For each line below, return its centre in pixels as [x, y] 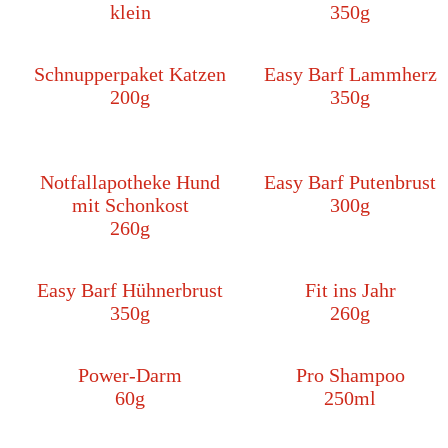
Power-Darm [130, 375]
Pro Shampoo [350, 375]
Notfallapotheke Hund [130, 182]
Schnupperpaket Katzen [130, 74]
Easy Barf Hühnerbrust [130, 290]
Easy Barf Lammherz [350, 74]
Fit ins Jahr [350, 290]
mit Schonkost [130, 205]
